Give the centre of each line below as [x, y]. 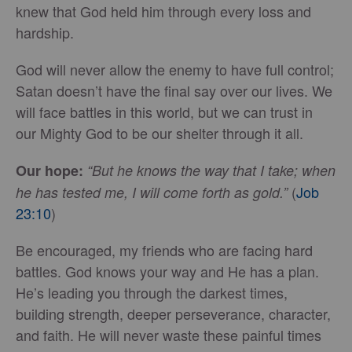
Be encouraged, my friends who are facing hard [164, 250]
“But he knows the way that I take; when [211, 170]
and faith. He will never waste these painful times [169, 335]
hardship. [45, 33]
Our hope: [49, 171]
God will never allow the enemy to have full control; [175, 70]
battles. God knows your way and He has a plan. [167, 271]
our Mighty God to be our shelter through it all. [159, 133]
